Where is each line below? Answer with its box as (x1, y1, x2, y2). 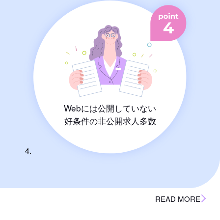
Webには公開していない (64, 101, 156, 114)
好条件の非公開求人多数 (64, 114, 156, 127)
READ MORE (155, 193, 201, 204)
